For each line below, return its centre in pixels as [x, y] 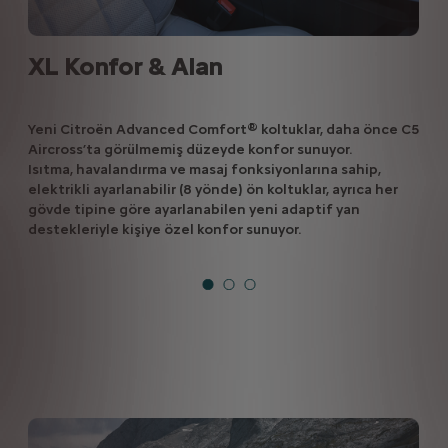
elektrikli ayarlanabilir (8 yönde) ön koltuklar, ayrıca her [212, 189]
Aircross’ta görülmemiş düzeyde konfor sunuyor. [189, 149]
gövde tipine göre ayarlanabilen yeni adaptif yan [193, 209]
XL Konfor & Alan [217, 66]
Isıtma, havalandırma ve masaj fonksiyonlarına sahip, [204, 169]
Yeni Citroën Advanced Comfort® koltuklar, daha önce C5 [223, 129]
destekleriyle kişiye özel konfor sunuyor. [164, 229]
